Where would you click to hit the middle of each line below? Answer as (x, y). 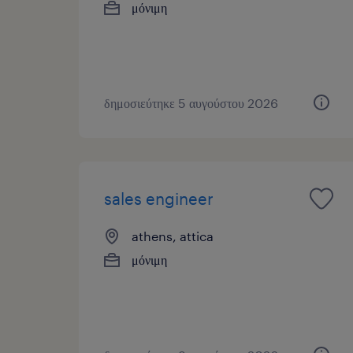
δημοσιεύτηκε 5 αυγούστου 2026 (191, 102)
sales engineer (159, 198)
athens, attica (173, 236)
